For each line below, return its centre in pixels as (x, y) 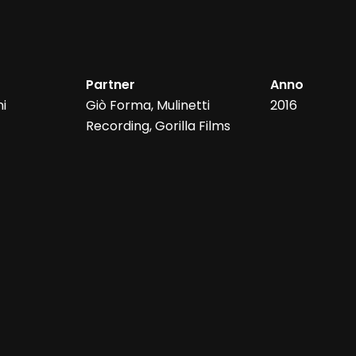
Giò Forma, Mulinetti (147, 106)
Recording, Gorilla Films (158, 126)
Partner (110, 85)
